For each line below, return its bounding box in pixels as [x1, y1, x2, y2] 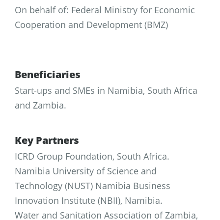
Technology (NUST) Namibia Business [15, 179, 170, 192]
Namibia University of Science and [15, 165, 157, 177]
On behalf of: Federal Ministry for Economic [15, 3, 195, 16]
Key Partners [15, 133, 79, 147]
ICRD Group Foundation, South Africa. [15, 150, 169, 162]
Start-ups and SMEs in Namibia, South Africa [15, 84, 197, 96]
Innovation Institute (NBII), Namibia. [15, 194, 163, 206]
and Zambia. [15, 99, 66, 111]
